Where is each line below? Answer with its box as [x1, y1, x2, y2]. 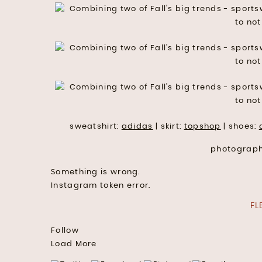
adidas [121, 122, 153, 130]
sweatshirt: [70, 122, 122, 130]
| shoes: [220, 122, 259, 130]
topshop [184, 122, 221, 130]
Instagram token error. [51, 181, 151, 189]
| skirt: [153, 122, 184, 130]
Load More [51, 240, 97, 248]
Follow [51, 226, 79, 235]
